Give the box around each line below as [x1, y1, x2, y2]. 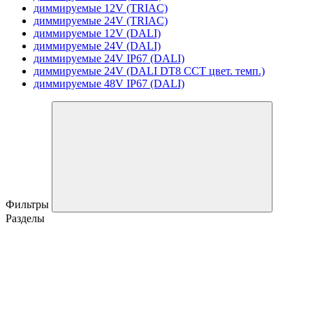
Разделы [6, 212, 45, 224]
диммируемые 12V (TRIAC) [34, 1, 168, 14]
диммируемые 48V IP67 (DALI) [34, 77, 184, 89]
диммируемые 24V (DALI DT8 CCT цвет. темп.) [34, 64, 265, 77]
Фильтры [6, 198, 52, 210]
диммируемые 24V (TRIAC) [34, 14, 168, 27]
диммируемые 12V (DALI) [34, 27, 161, 39]
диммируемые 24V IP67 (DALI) [34, 52, 184, 64]
